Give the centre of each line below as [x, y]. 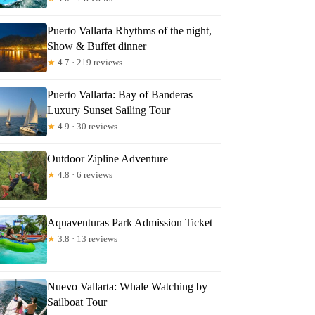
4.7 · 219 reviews [89, 62]
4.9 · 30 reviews [87, 126]
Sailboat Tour [77, 302]
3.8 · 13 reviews [87, 238]
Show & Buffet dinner [97, 46]
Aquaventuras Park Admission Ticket [130, 222]
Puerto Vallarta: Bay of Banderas [120, 94]
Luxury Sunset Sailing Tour [109, 110]
